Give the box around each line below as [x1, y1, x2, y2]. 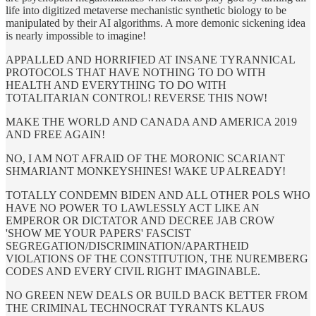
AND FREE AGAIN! [6, 128, 105, 140]
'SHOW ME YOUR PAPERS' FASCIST [6, 227, 191, 239]
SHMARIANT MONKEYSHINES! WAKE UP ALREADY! [6, 165, 286, 177]
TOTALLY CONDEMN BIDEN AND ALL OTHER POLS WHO [6, 189, 310, 201]
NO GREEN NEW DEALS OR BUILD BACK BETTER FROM [6, 289, 308, 301]
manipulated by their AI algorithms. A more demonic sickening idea [6, 17, 305, 29]
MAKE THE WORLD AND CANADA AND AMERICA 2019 [6, 116, 297, 128]
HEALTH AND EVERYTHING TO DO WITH [6, 79, 226, 91]
